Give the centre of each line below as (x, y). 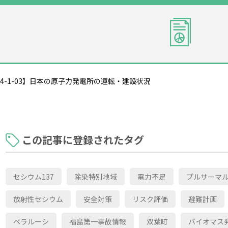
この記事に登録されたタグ (83, 139)
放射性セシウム (38, 199)
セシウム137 (34, 176)
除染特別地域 (96, 176)
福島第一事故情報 (98, 221)
